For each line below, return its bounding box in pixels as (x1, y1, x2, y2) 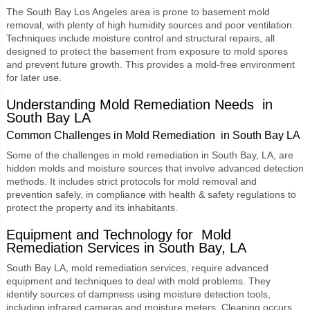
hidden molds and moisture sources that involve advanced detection (6, 162, 304, 174)
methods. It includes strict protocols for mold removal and (6, 175, 257, 187)
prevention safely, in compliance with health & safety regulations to (6, 188, 296, 200)
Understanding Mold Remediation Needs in (6, 96, 273, 112)
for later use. (6, 71, 62, 83)
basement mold (201, 6, 270, 17)
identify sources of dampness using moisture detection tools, (6, 288, 271, 300)
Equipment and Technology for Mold (6, 226, 231, 242)
